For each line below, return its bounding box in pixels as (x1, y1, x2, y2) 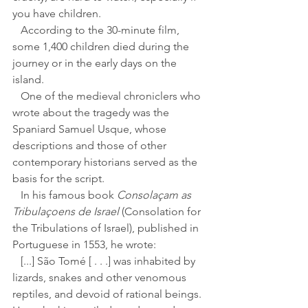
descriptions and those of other (12, 139, 169, 153)
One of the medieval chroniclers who (12, 89, 21, 103)
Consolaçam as (117, 188, 194, 202)
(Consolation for (119, 205, 203, 219)
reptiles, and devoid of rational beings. (12, 287, 204, 301)
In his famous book (21, 188, 117, 202)
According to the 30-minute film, (12, 23, 21, 37)
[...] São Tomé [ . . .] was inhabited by (12, 254, 21, 268)
